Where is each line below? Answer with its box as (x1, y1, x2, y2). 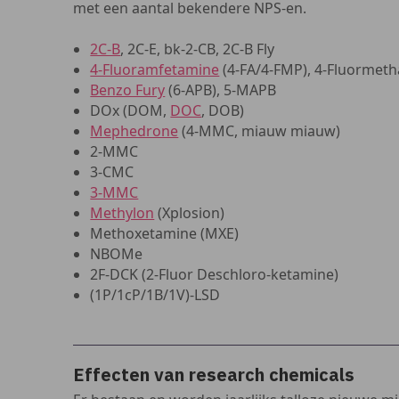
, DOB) (201, 101, 245, 120)
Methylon (90, 203, 155, 223)
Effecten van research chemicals (73, 362, 355, 387)
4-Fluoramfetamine (90, 60, 220, 79)
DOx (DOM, (90, 101, 171, 120)
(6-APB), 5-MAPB (165, 80, 277, 100)
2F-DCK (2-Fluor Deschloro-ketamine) (90, 265, 339, 284)
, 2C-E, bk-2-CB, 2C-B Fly (120, 39, 275, 59)
